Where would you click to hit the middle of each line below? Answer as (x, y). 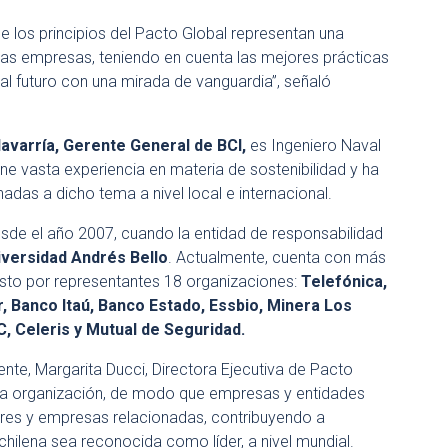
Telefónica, (344, 281)
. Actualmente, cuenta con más (277, 257)
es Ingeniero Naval (315, 145)
